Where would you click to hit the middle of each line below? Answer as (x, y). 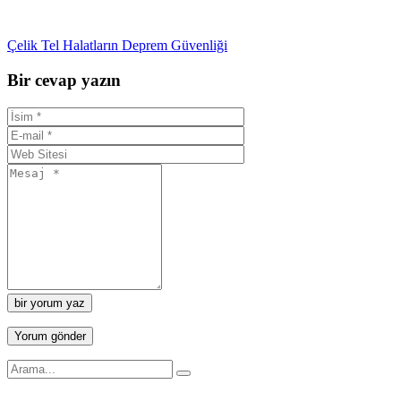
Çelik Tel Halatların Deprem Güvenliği (117, 46)
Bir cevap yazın (64, 81)
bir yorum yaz (50, 303)
